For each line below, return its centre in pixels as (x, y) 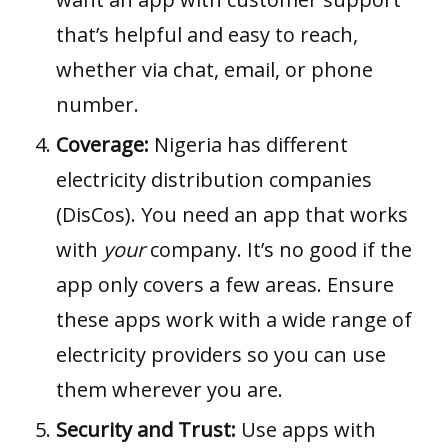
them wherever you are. (169, 390)
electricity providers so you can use (221, 355)
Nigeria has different (248, 145)
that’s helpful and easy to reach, (207, 35)
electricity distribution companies (214, 180)
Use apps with (306, 430)
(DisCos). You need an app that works (232, 215)
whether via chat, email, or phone (214, 70)
